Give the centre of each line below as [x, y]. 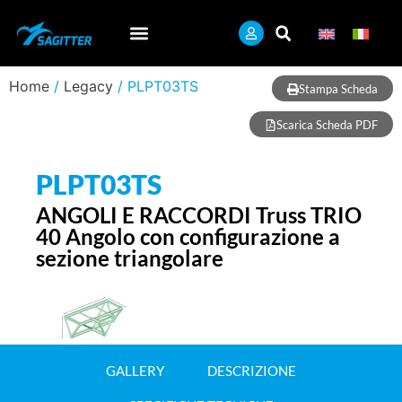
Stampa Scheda [338, 89]
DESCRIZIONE [252, 371]
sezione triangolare [130, 258]
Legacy [88, 86]
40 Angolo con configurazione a [188, 236]
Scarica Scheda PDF [327, 125]
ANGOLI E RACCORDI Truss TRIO [199, 215]
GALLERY [135, 371]
